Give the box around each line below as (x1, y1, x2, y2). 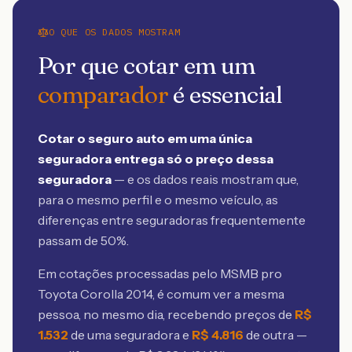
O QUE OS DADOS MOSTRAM (49, 26, 181, 38)
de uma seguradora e (71, 327, 192, 343)
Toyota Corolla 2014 (38, 286, 152, 302)
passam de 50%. (38, 233, 129, 248)
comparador (38, 80, 168, 109)
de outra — (246, 327, 307, 343)
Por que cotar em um (38, 51, 255, 80)
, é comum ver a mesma (152, 286, 284, 302)
